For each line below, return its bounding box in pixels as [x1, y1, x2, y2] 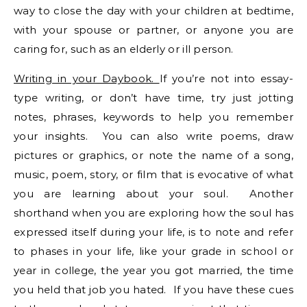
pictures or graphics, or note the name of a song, [14, 149, 293, 162]
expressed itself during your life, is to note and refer [14, 225, 293, 238]
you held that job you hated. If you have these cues [14, 283, 293, 296]
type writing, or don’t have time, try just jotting [14, 91, 293, 104]
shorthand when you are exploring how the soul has [14, 206, 293, 219]
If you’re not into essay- [159, 72, 293, 85]
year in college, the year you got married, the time [14, 264, 293, 277]
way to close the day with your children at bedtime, [14, 4, 293, 17]
